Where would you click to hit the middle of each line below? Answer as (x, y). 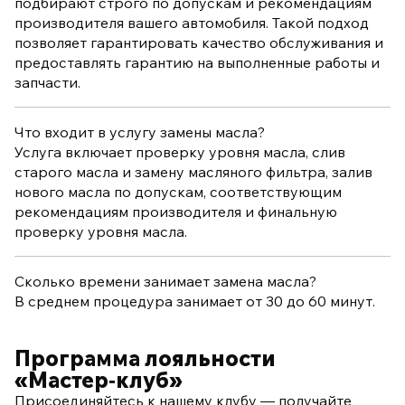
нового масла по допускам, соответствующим (178, 192)
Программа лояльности (145, 358)
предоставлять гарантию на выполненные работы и (197, 63)
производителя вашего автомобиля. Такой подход (192, 23)
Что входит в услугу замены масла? (140, 132)
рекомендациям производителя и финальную (176, 212)
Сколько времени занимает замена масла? (165, 282)
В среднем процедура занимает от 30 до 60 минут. (195, 301)
